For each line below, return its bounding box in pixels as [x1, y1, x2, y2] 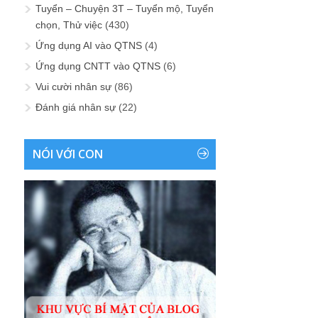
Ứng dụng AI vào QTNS [35, 40, 142, 52]
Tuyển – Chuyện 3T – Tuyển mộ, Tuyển [35, 3, 214, 15]
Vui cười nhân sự [35, 81, 111, 93]
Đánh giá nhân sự [35, 102, 116, 114]
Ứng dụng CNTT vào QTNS [35, 60, 160, 72]
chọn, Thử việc [35, 19, 102, 31]
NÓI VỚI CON [33, 146, 103, 163]
